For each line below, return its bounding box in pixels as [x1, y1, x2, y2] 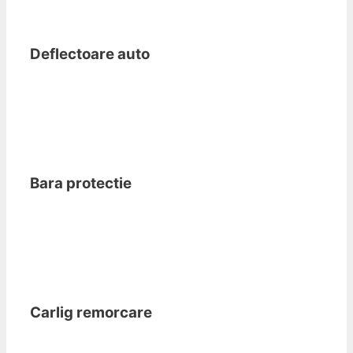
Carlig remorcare [30, 303, 152, 322]
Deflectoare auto [30, 44, 150, 63]
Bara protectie [30, 173, 132, 192]
